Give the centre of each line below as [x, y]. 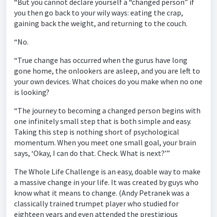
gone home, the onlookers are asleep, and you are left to [107, 71]
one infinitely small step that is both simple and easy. [103, 121]
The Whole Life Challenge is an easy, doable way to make [107, 171]
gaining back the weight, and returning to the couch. [101, 23]
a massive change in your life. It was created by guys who [106, 182]
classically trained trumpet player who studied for [96, 203]
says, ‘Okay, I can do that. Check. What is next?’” [92, 153]
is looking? [32, 92]
